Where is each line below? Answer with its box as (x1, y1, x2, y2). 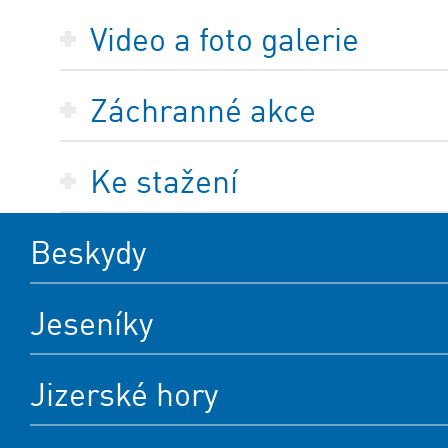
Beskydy (30, 233, 146, 273)
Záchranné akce (90, 91, 316, 131)
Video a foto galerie (90, 20, 359, 60)
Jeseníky (30, 304, 153, 344)
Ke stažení (90, 162, 238, 202)
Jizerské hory (30, 375, 218, 415)
